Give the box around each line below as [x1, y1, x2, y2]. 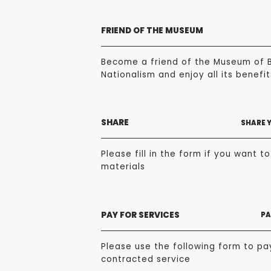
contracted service [101, 253, 191, 265]
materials [101, 161, 145, 172]
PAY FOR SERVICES [101, 209, 180, 221]
